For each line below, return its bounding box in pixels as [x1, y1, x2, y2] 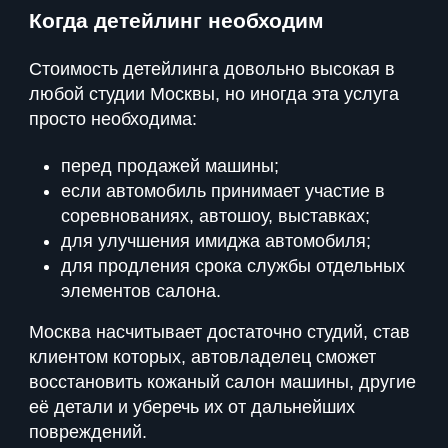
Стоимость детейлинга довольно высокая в [29, 58, 395, 79]
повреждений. [29, 421, 147, 442]
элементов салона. [61, 280, 221, 301]
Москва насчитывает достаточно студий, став [29, 321, 410, 342]
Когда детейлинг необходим [29, 9, 324, 33]
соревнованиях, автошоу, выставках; [61, 205, 370, 226]
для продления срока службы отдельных [61, 255, 405, 276]
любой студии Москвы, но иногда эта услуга [29, 83, 399, 104]
